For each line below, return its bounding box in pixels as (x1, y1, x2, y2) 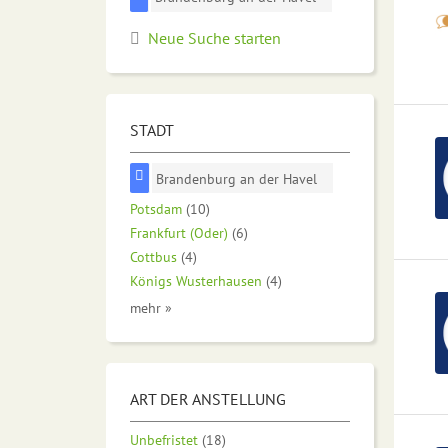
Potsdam (130, 199, 182, 219)
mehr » (130, 298, 172, 318)
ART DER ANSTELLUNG (130, 389, 286, 410)
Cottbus (130, 247, 177, 267)
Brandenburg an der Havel (156, 168, 318, 188)
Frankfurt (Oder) (130, 223, 228, 243)
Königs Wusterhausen (130, 271, 262, 291)
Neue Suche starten (148, 27, 281, 48)
